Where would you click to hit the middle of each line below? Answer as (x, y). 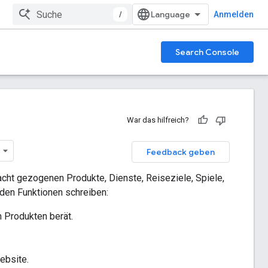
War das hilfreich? (158, 120)
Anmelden (234, 14)
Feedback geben (181, 152)
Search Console (207, 52)
